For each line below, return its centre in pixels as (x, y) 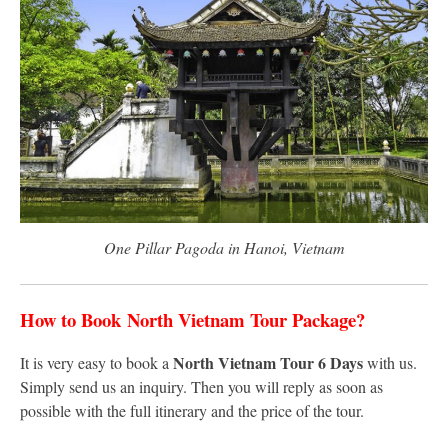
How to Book (73, 319)
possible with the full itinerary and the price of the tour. (194, 410)
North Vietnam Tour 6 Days (270, 362)
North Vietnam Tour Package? (246, 319)
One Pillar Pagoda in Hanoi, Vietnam (224, 247)
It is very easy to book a (96, 362)
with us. (392, 362)
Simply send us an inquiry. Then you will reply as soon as (201, 386)
